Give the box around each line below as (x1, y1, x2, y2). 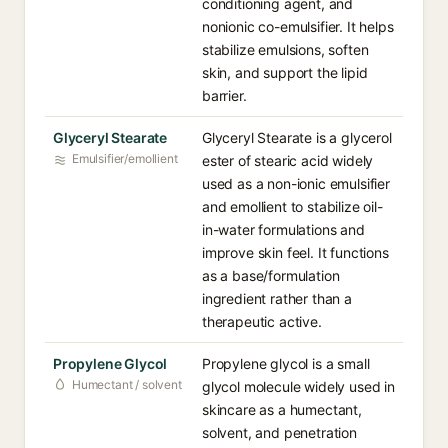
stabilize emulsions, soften (202, 41, 369, 58)
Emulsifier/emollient (72, 151, 178, 166)
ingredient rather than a (202, 290, 352, 307)
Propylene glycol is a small (202, 355, 370, 372)
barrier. (202, 87, 247, 104)
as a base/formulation (202, 267, 340, 284)
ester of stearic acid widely (202, 152, 374, 169)
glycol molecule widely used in (202, 378, 395, 395)
